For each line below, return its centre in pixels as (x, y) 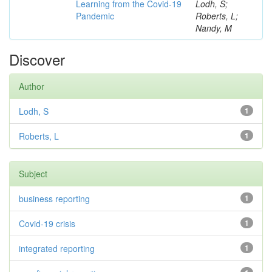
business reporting (54, 199)
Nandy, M (214, 28)
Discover (37, 59)
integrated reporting (57, 248)
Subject (33, 174)
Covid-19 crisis (47, 223)
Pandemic (95, 16)
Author (32, 86)
